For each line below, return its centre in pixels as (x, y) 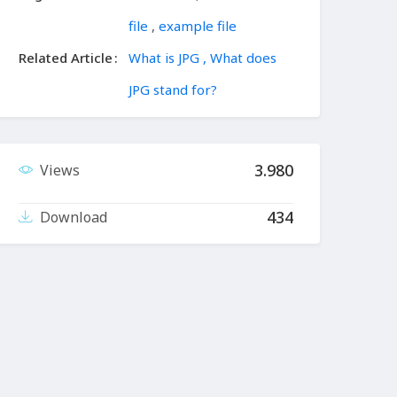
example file (198, 26)
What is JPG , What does (202, 58)
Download (74, 218)
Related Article (66, 58)
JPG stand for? (173, 90)
